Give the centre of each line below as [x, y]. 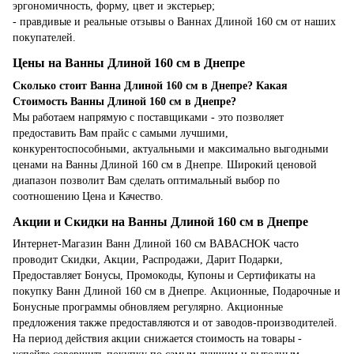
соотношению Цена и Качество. [88, 196]
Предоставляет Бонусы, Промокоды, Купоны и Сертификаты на [164, 276]
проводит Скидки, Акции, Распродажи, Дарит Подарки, [148, 260]
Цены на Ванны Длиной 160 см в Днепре [129, 63]
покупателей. [44, 37]
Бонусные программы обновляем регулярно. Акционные [148, 307]
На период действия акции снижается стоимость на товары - [157, 339]
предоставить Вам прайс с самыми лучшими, [121, 133]
